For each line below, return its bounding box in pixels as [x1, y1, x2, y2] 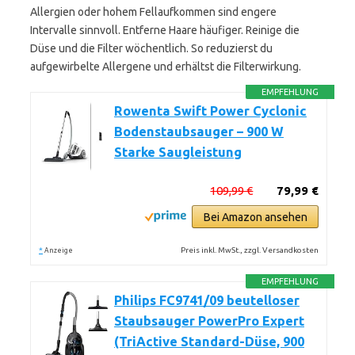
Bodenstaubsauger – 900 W [114, 124, 284, 139]
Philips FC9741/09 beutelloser [114, 293, 300, 307]
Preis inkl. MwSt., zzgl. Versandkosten [181, 246, 319, 254]
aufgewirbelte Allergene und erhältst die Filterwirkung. [30, 60, 301, 73]
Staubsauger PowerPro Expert [114, 314, 304, 328]
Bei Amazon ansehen [203, 211, 307, 223]
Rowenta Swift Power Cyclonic [114, 104, 307, 118]
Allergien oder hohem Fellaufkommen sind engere [30, 6, 277, 18]
